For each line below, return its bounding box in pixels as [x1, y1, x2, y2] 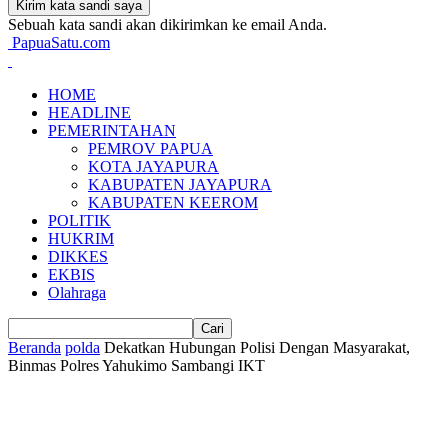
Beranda [8, 339, 61, 356]
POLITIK [48, 212, 111, 229]
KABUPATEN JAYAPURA [88, 176, 272, 193]
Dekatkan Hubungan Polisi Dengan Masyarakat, [104, 339, 410, 356]
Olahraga [48, 284, 106, 301]
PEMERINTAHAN [48, 122, 176, 139]
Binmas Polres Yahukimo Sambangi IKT [8, 357, 265, 374]
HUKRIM [48, 230, 114, 247]
